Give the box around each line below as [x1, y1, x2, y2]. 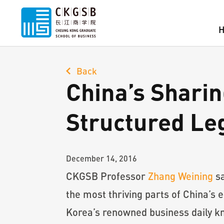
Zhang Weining [148, 170, 213, 182]
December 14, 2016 [66, 153, 137, 163]
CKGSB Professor [66, 170, 148, 182]
